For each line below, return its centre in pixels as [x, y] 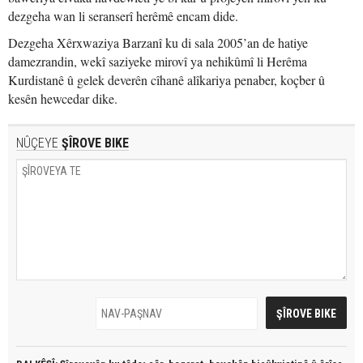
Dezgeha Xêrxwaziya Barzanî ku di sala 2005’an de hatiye [158, 43]
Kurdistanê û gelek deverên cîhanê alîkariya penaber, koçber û [167, 80]
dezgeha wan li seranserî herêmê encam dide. [123, 16]
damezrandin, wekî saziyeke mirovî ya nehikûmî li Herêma [158, 61]
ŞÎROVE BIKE [94, 143]
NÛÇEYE [37, 143]
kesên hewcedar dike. [63, 98]
